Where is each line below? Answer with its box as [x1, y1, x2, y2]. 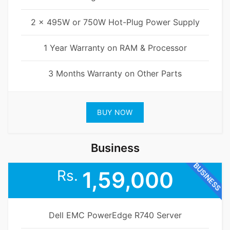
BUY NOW [97, 108, 133, 117]
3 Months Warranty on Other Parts [48, 68, 182, 79]
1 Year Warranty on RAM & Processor [43, 43, 187, 53]
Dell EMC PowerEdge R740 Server [48, 210, 182, 221]
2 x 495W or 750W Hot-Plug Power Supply [30, 17, 200, 28]
